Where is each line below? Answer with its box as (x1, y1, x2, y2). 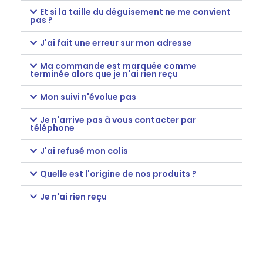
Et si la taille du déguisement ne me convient (39, 5, 231, 18)
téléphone (30, 122, 75, 134)
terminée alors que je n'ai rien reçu (30, 68, 178, 80)
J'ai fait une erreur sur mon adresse (39, 36, 192, 49)
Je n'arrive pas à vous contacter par (39, 113, 196, 126)
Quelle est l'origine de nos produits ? (39, 167, 197, 180)
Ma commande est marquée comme (39, 59, 197, 72)
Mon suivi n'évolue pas (39, 90, 136, 103)
